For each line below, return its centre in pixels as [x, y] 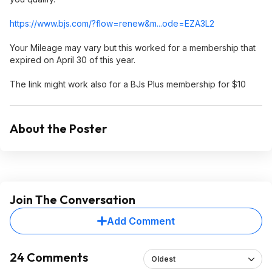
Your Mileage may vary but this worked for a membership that [133, 48]
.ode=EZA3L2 [187, 23]
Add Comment [141, 221]
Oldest [163, 259]
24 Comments [49, 257]
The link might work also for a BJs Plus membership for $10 [128, 84]
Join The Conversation [73, 199]
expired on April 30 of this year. [73, 60]
